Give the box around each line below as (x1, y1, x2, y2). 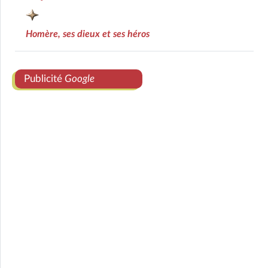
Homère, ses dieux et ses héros (26, 29, 150, 39)
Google (65, 73, 95, 84)
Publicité (24, 73, 65, 84)
